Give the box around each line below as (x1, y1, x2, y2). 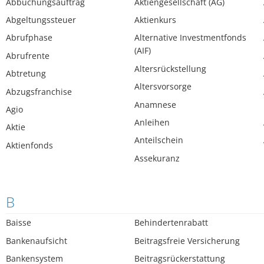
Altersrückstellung (134, 62, 207, 74)
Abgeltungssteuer (6, 14, 76, 25)
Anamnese (134, 98, 177, 110)
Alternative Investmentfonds (134, 32, 247, 44)
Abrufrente (6, 49, 49, 61)
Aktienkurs (134, 14, 177, 25)
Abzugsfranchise (6, 85, 72, 97)
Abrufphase (6, 32, 52, 44)
